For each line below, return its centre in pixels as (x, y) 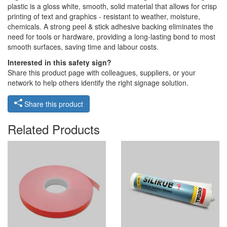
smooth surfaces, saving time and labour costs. (83, 47)
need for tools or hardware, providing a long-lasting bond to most (111, 37)
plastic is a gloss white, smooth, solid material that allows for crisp (112, 6)
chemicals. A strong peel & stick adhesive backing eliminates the (110, 27)
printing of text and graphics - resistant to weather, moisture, (104, 16)
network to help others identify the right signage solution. (98, 83)
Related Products (54, 129)
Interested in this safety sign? (60, 63)
